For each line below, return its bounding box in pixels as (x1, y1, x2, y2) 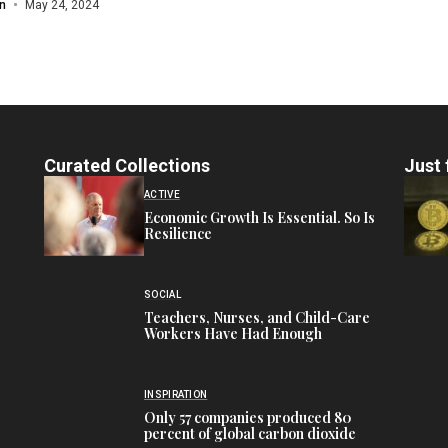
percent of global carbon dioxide (144, 424, 356, 444)
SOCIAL (144, 289, 181, 301)
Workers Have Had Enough (144, 324, 322, 344)
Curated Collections (44, 154, 210, 176)
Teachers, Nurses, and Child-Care (144, 308, 370, 328)
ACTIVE (144, 189, 180, 201)
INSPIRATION (144, 389, 208, 401)
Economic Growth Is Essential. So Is (144, 208, 375, 228)
